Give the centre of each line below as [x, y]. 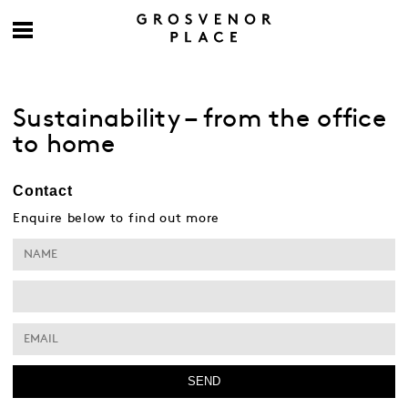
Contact [43, 190]
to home [64, 145]
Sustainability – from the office [199, 119]
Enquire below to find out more [116, 218]
